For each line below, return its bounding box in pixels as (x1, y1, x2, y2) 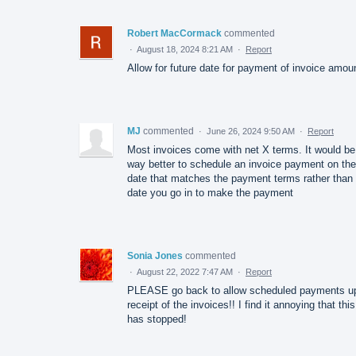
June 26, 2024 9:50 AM (207, 126, 295, 136)
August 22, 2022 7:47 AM (137, 266, 233, 277)
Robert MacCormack (127, 27, 222, 39)
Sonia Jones (127, 250, 183, 261)
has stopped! (127, 312, 187, 325)
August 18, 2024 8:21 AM (137, 44, 233, 54)
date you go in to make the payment (127, 186, 293, 199)
